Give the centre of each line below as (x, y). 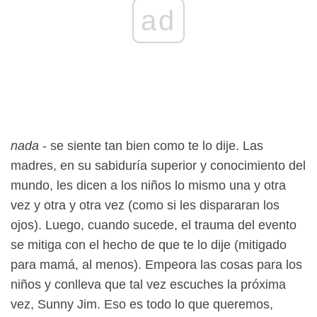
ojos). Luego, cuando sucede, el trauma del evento (154, 225)
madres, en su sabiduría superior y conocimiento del (158, 165)
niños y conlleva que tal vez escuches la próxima (148, 284)
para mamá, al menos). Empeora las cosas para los (156, 264)
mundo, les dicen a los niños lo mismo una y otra (148, 185)
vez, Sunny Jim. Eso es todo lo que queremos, (142, 304)
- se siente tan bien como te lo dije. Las (151, 145)
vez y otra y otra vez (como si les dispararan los (145, 205)
